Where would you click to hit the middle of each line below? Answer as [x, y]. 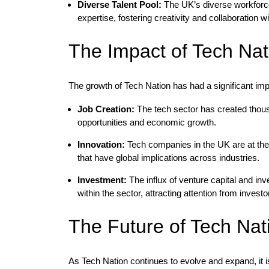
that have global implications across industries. [168, 158]
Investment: [102, 180]
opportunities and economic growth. [147, 122]
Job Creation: [106, 109]
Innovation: [101, 144]
